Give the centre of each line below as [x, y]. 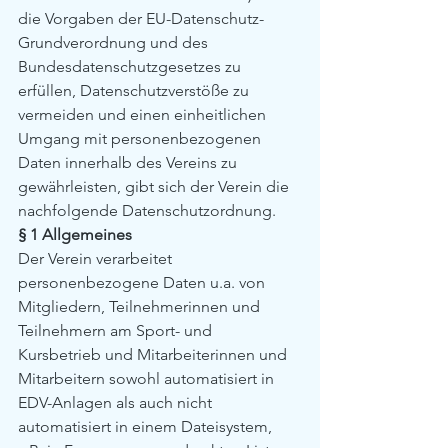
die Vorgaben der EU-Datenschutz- [141, 18]
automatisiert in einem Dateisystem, [147, 426]
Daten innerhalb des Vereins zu [129, 162]
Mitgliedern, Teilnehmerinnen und [141, 306]
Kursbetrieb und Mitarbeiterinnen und [154, 354]
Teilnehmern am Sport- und [117, 330]
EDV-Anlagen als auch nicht [117, 402]
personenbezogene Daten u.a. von [143, 282]
